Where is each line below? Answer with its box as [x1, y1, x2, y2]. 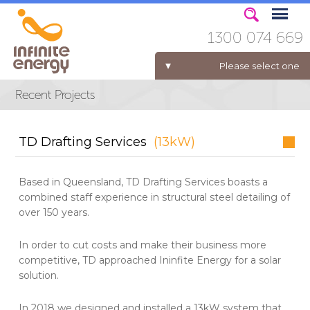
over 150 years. [19, 206, 90, 219]
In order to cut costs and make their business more [19, 238, 267, 251]
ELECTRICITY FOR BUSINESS [24, 97, 131, 107]
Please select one [219, 60, 300, 71]
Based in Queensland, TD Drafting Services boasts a [19, 175, 268, 188]
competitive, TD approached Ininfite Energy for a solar [19, 253, 282, 266]
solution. [19, 268, 60, 282]
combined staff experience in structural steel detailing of [19, 190, 291, 203]
